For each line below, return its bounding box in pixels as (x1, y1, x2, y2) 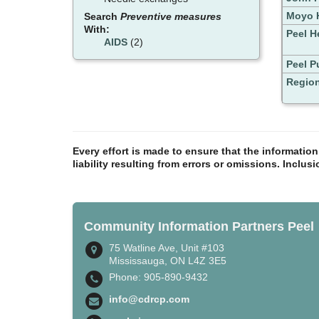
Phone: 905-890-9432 (109, 271, 208, 283)
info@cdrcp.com (109, 293, 189, 305)
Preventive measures (120, 11, 221, 22)
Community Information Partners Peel (84, 219, 314, 234)
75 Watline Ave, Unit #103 (109, 242, 224, 254)
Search (84, 11, 120, 22)
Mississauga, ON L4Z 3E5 (109, 255, 226, 267)
